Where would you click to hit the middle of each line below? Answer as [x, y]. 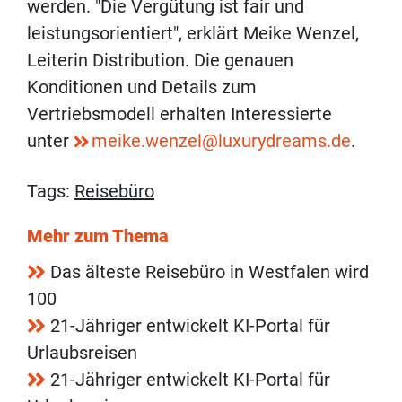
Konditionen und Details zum [142, 87]
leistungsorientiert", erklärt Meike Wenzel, [193, 33]
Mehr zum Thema [98, 236]
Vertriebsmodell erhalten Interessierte [179, 114]
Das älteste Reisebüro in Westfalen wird [210, 271]
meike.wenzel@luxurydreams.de [221, 140]
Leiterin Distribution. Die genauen [160, 60]
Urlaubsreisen [82, 352]
